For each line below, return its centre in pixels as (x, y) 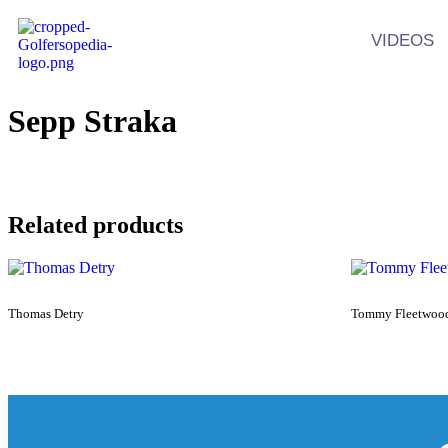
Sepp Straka (92, 121)
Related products (95, 224)
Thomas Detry (46, 313)
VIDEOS (402, 40)
